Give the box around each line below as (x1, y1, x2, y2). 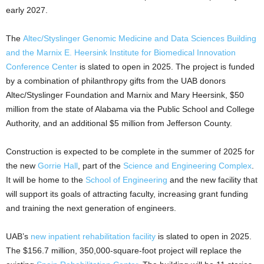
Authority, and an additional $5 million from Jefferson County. (6, 118, 232, 128)
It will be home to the (6, 175, 85, 185)
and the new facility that (167, 175, 258, 185)
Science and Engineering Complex (123, 161, 252, 171)
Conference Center (6, 62, 77, 72)
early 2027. (6, 5, 48, 15)
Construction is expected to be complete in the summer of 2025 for (6, 147, 255, 157)
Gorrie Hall (38, 161, 78, 171)
